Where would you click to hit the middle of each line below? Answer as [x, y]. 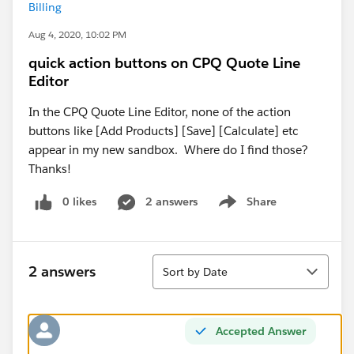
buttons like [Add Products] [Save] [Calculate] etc [164, 131]
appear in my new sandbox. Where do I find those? [170, 150]
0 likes [79, 201]
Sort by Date [195, 271]
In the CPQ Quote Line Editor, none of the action [160, 112]
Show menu [245, 210]
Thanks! [50, 169]
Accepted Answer [261, 331]
